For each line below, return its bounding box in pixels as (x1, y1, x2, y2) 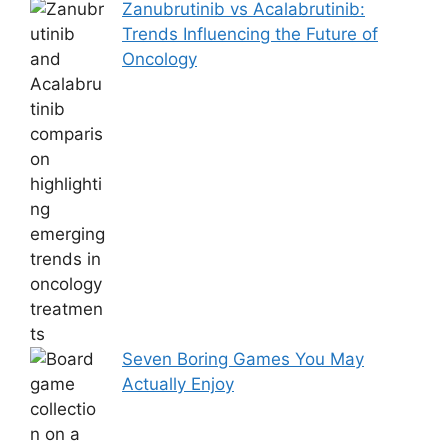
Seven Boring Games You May (122, 349, 364, 369)
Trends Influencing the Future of (122, 24, 378, 44)
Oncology (122, 49, 197, 69)
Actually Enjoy (122, 374, 234, 394)
